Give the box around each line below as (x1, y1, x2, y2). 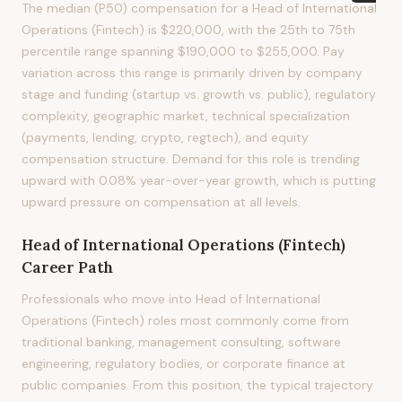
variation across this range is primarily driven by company (22, 65, 363, 81)
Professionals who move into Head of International (22, 291, 320, 307)
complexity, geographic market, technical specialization (22, 108, 350, 124)
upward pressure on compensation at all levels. (22, 194, 301, 210)
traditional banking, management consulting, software (22, 334, 341, 350)
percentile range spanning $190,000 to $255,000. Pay (22, 43, 345, 59)
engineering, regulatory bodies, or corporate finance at (22, 355, 345, 371)
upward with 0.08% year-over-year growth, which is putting (22, 172, 376, 188)
